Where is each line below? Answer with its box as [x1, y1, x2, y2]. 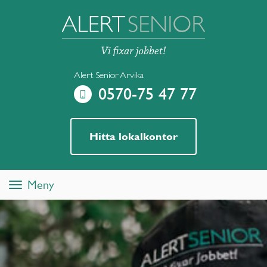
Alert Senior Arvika [74, 69, 144, 81]
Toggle [8, 179, 30, 189]
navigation [8, 209, 42, 219]
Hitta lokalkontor [89, 129, 178, 142]
